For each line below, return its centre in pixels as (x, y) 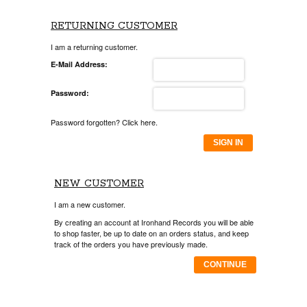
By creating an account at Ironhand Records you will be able (154, 222)
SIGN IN (228, 143)
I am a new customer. (90, 204)
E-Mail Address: (79, 64)
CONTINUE (225, 265)
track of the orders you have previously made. (131, 244)
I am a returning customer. (94, 47)
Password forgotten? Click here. (104, 122)
